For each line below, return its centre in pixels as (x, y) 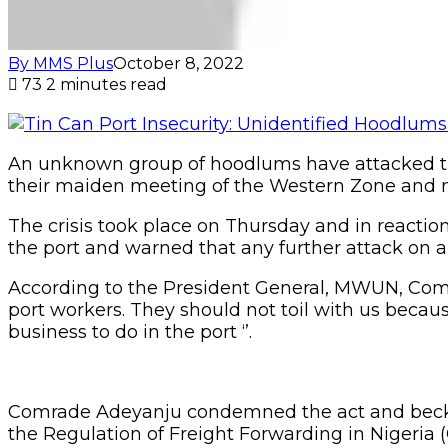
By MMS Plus (60, 63)
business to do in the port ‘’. (130, 331)
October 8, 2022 (178, 63)
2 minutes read (106, 84)
